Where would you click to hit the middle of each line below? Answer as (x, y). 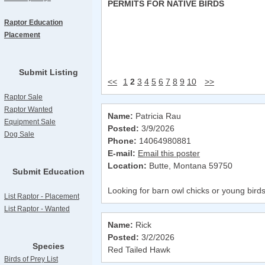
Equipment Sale (30, 122)
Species (48, 246)
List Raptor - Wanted (37, 209)
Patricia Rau (157, 116)
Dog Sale (19, 134)
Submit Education (48, 172)
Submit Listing (48, 72)
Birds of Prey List (31, 259)
